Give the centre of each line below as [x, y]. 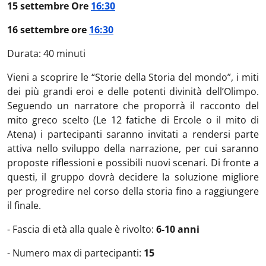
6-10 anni [178, 229]
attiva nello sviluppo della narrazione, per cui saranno [133, 148]
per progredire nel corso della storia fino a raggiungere [133, 191]
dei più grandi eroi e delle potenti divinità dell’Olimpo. [133, 91]
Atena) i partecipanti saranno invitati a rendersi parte [133, 134]
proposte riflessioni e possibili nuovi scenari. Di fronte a [133, 163]
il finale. [24, 205]
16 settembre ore [48, 30]
